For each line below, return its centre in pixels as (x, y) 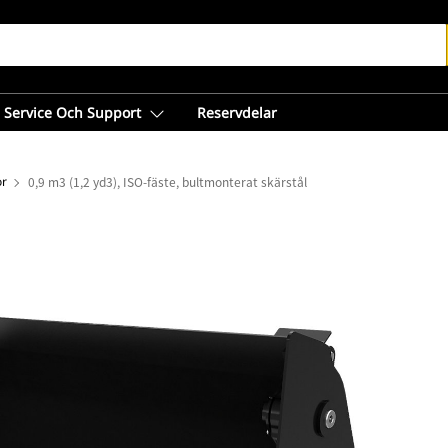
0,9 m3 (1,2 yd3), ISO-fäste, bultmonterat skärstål (167, 181)
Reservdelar (237, 112)
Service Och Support (72, 112)
